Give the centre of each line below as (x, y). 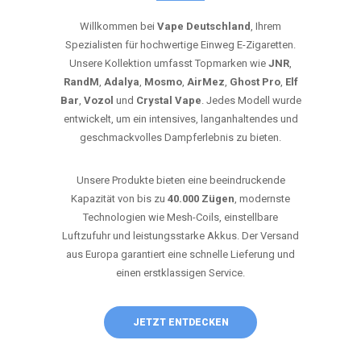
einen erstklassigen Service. (180, 273)
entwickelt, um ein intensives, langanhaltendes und (180, 119)
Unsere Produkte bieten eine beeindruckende (180, 180)
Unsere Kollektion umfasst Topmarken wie (169, 63)
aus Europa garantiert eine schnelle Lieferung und (180, 254)
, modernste (262, 199)
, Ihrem (266, 26)
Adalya (121, 82)
